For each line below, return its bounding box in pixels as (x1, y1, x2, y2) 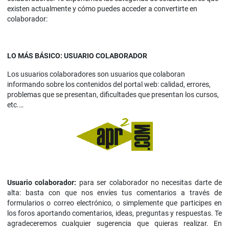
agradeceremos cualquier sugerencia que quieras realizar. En (7, 219, 222, 228)
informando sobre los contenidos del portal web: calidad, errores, (7, 80, 211, 89)
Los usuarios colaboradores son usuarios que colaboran (7, 70, 185, 79)
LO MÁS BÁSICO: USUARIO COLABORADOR (7, 52, 147, 60)
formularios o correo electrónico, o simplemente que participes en (7, 199, 222, 208)
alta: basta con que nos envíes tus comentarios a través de (7, 189, 222, 197)
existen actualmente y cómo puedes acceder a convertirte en (7, 5, 197, 13)
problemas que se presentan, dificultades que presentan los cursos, (7, 90, 219, 99)
